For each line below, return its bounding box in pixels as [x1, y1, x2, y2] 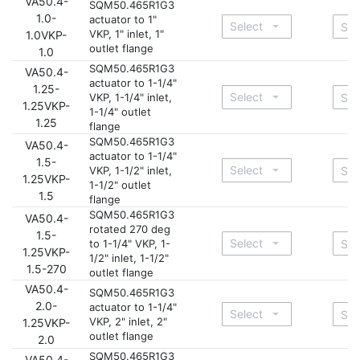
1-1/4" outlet [89, 104, 151, 118]
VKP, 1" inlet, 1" [89, 27, 164, 40]
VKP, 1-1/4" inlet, [89, 90, 172, 104]
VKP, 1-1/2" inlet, [89, 163, 172, 177]
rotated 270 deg [89, 222, 170, 235]
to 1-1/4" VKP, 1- [89, 236, 170, 250]
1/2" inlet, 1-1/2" [89, 251, 169, 264]
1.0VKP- [26, 27, 67, 42]
